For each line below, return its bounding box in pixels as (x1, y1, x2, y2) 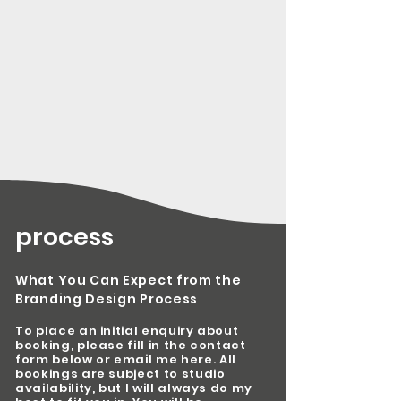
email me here (114, 351, 213, 368)
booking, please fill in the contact (15, 337, 246, 354)
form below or (15, 351, 115, 368)
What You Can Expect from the (15, 271, 242, 289)
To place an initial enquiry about (15, 322, 239, 339)
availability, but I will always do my (15, 380, 253, 397)
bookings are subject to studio (15, 365, 226, 382)
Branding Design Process (15, 290, 199, 308)
